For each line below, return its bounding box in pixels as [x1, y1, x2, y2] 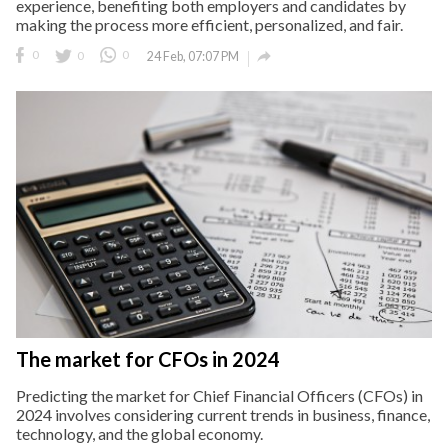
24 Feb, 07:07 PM [147, 48, 239, 64]
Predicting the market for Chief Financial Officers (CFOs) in [16, 385, 423, 405]
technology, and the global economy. [16, 423, 263, 443]
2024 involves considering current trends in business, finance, [16, 404, 430, 424]
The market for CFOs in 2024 [16, 346, 280, 371]
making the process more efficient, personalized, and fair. [16, 14, 403, 34]
